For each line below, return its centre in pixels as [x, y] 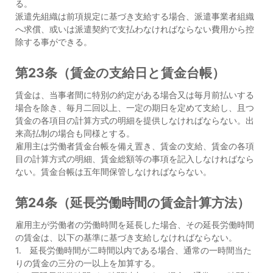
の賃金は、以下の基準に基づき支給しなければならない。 [126, 237]
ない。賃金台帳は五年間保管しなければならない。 [113, 172]
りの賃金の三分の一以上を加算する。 [88, 263]
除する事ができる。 [54, 42]
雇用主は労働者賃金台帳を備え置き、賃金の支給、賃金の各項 [135, 146]
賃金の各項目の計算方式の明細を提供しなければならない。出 [135, 120]
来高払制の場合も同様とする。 [76, 133]
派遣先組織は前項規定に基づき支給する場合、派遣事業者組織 [135, 16]
